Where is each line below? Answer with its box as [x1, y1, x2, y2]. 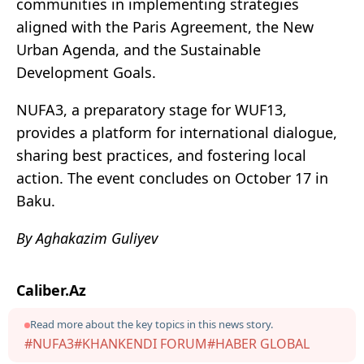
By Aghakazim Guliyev [16, 228, 158, 249]
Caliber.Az [16, 280, 86, 301]
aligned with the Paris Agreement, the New [16, 17, 314, 37]
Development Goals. [16, 63, 156, 83]
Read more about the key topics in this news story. [30, 317, 273, 332]
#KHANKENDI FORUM [74, 335, 207, 353]
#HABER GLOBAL [207, 335, 310, 353]
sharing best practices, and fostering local [16, 145, 306, 166]
